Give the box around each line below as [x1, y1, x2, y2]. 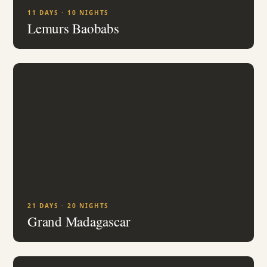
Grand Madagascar [27, 212, 131, 230]
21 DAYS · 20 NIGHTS [27, 201, 110, 210]
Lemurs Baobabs [27, 19, 119, 37]
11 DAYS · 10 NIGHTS [27, 8, 110, 17]
